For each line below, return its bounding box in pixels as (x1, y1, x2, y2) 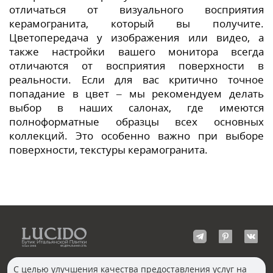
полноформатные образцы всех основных (9, 114, 264, 129)
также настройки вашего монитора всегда (9, 44, 264, 58)
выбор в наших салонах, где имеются (9, 100, 264, 115)
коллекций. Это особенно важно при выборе (9, 128, 264, 143)
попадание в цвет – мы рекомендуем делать (9, 86, 264, 101)
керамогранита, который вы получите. (9, 16, 264, 30)
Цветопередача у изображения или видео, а (9, 30, 264, 44)
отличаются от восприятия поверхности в (9, 58, 264, 73)
